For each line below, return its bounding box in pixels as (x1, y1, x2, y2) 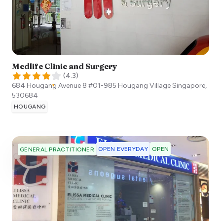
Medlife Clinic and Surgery (12, 61, 117, 71)
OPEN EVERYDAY (98, 145, 148, 152)
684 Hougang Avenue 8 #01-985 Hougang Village (12, 81, 171, 90)
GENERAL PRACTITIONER (20, 146, 94, 153)
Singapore (172, 81, 205, 90)
